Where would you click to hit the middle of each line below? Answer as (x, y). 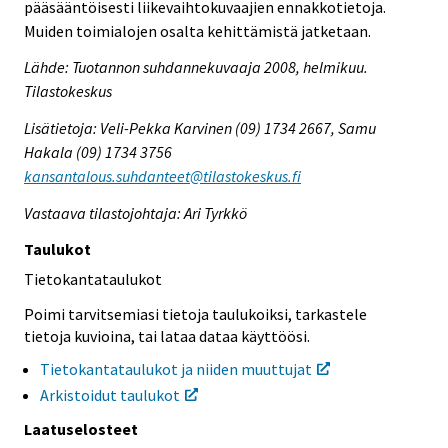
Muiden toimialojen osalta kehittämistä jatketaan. (197, 30)
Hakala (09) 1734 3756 (98, 152)
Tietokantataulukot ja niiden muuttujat (176, 369)
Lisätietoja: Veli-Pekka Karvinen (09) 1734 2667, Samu (200, 128)
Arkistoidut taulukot (110, 395)
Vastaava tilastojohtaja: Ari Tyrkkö (135, 213)
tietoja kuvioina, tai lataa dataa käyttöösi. (167, 335)
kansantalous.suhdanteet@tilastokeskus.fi (162, 176)
